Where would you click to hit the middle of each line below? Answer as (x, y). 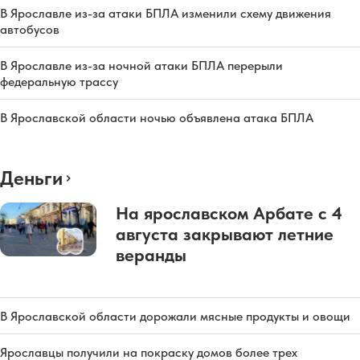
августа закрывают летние (225, 233)
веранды (151, 254)
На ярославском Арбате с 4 (229, 213)
